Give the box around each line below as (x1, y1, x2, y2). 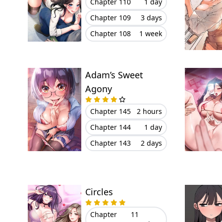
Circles (85, 186, 113, 198)
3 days (140, 12, 162, 22)
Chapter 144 (90, 122, 131, 132)
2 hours (136, 107, 162, 116)
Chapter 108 (90, 28, 131, 38)
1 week (139, 28, 162, 38)
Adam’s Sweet (85, 69, 143, 81)
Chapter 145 (90, 107, 131, 116)
